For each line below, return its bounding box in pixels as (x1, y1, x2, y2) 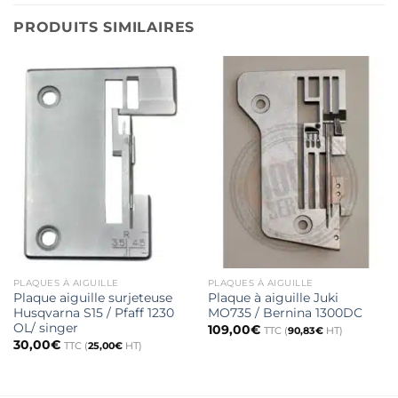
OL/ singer (12, 321, 78, 336)
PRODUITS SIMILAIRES (13, 19, 195, 36)
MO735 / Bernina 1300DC (207, 306, 362, 321)
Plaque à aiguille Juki (207, 291, 338, 306)
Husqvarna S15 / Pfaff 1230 (12, 306, 174, 321)
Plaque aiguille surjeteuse (12, 291, 172, 306)
